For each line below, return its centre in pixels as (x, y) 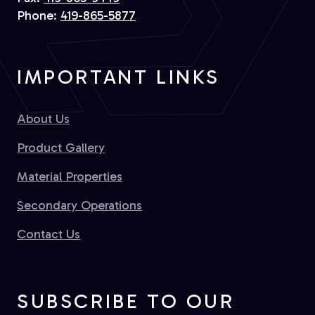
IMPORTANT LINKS (118, 77)
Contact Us (49, 234)
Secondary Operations (79, 206)
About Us (43, 119)
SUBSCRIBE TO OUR (126, 302)
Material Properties (70, 177)
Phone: (39, 16)
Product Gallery (61, 148)
